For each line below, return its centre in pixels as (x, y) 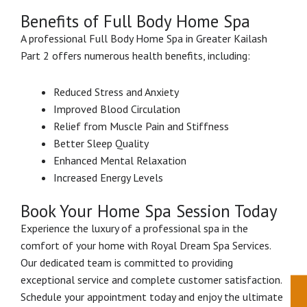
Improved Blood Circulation (117, 109)
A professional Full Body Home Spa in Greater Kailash (144, 38)
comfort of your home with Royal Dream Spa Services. (146, 245)
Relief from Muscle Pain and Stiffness (141, 126)
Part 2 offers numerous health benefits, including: (135, 55)
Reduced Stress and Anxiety (116, 91)
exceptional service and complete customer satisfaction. (151, 279)
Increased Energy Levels (108, 177)
